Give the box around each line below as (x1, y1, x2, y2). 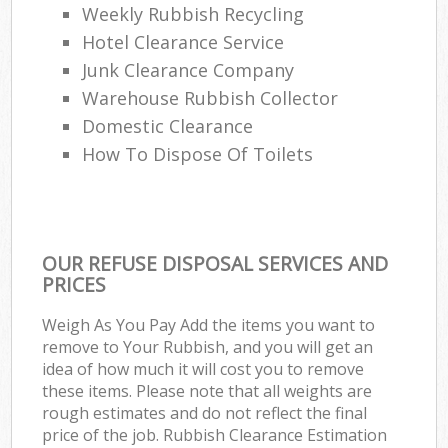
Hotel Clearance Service (82, 29, 285, 54)
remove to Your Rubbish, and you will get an (42, 335, 374, 358)
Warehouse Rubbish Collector (82, 85, 339, 110)
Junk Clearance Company (82, 57, 295, 82)
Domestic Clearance (82, 113, 254, 138)
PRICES (42, 270, 107, 298)
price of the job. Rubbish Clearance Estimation (42, 423, 388, 446)
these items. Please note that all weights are (42, 379, 373, 402)
